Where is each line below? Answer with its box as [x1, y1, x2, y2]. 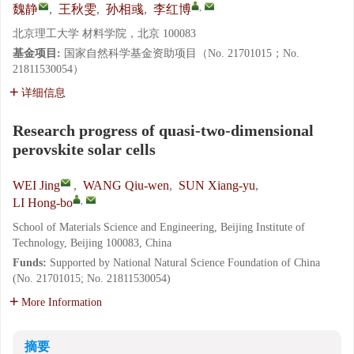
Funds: [13, 257, 50, 269]
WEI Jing [13, 179, 60, 192]
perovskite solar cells [13, 141, 156, 158]
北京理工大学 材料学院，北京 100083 [13, 28, 196, 40]
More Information [21, 296, 102, 308]
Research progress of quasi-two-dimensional [13, 122, 314, 139]
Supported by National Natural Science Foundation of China [50, 257, 320, 269]
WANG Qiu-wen [83, 179, 169, 192]
